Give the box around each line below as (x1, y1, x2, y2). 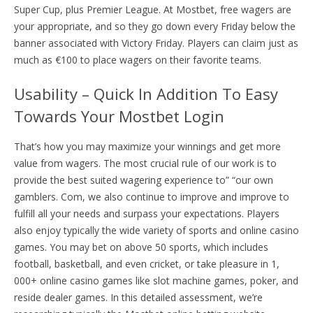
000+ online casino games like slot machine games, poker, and (14, 273, 298, 287)
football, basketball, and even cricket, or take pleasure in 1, (14, 256, 279, 270)
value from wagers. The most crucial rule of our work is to (14, 156, 277, 170)
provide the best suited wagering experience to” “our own (14, 173, 273, 187)
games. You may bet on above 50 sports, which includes (14, 240, 268, 254)
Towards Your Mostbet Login (14, 105, 224, 126)
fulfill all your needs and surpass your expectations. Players (14, 206, 279, 220)
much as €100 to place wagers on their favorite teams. (14, 52, 261, 66)
